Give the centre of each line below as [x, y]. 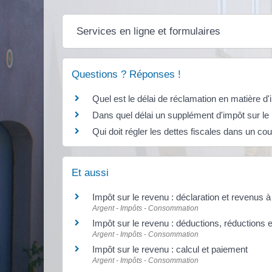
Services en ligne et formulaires [149, 31]
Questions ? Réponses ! [126, 74]
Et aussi [90, 173]
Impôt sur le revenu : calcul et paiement [170, 250]
